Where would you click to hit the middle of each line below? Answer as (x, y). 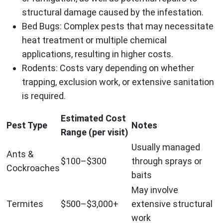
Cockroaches (33, 168)
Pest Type (27, 125)
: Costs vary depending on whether (125, 68)
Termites (25, 204)
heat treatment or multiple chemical (94, 40)
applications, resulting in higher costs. (98, 54)
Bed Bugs (41, 26)
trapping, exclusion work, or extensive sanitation (118, 82)
